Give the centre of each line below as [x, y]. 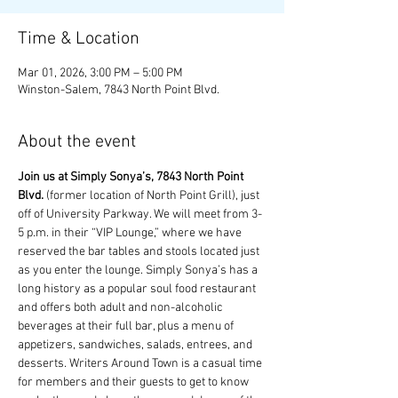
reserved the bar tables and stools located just [140, 252]
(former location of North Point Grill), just [153, 196]
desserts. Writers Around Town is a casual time [141, 364]
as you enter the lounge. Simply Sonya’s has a [139, 271]
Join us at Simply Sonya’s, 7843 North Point [132, 177]
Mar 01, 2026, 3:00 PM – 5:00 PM [100, 73]
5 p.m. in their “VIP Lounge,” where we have [131, 233]
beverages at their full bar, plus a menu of [127, 326]
